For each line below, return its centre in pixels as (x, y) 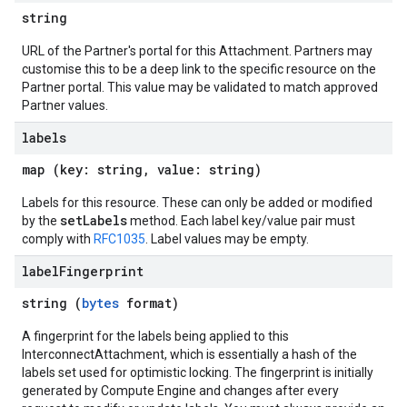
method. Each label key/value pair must (241, 221)
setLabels (94, 220)
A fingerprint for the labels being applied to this (155, 336)
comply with (58, 239)
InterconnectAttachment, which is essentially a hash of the (189, 354)
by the (41, 221)
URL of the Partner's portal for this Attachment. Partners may (197, 51)
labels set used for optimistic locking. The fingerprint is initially (198, 372)
